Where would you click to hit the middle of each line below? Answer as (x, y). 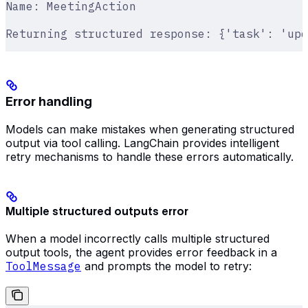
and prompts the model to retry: (166, 266)
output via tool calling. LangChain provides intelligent (142, 143)
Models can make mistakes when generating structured (150, 129)
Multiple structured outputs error (97, 211)
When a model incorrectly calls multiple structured (137, 239)
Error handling (49, 101)
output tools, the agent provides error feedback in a (141, 253)
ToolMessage (43, 266)
